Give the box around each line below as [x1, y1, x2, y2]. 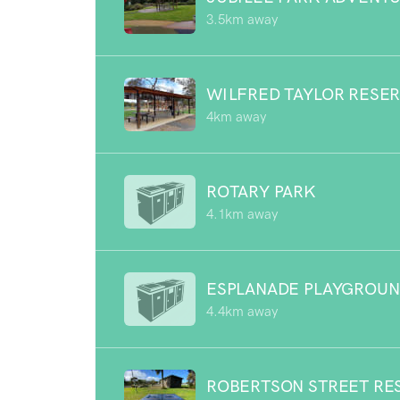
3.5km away [206, 11, 278, 28]
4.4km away [206, 303, 278, 320]
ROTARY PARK [206, 180, 316, 202]
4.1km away [206, 205, 278, 222]
